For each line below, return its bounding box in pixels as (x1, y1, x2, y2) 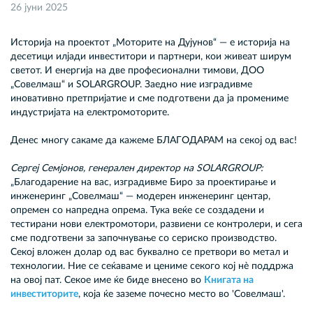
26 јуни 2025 (10, 3, 68, 13)
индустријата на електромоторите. (10, 108, 169, 117)
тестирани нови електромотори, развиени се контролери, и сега (10, 219, 303, 229)
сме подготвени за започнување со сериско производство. (10, 233, 277, 243)
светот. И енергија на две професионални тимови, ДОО (10, 66, 264, 75)
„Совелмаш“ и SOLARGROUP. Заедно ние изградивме (10, 80, 252, 89)
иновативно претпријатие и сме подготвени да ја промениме (10, 94, 289, 103)
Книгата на (204, 275, 254, 285)
